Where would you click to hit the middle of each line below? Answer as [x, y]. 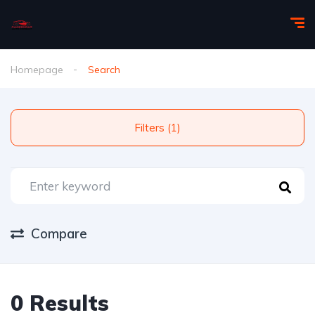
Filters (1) [174, 128]
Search [104, 70]
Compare [59, 233]
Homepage [37, 70]
